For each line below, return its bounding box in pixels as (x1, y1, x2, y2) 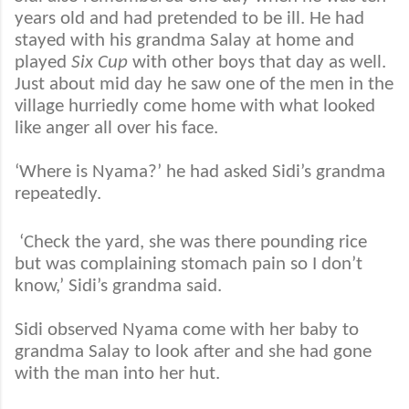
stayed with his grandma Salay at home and (15, 30, 354, 50)
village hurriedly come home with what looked (15, 96, 375, 116)
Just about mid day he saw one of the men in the (15, 74, 393, 94)
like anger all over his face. (15, 118, 218, 138)
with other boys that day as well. (128, 52, 386, 72)
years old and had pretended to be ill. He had (15, 8, 364, 28)
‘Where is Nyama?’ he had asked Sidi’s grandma (15, 162, 385, 182)
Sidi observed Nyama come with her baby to (15, 320, 359, 341)
